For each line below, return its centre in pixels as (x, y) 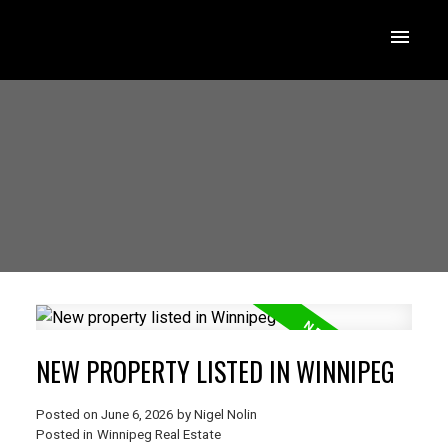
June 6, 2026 (136, 415)
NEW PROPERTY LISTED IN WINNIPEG (215, 372)
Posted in (64, 435)
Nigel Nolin (225, 415)
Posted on (68, 415)
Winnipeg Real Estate (158, 435)
